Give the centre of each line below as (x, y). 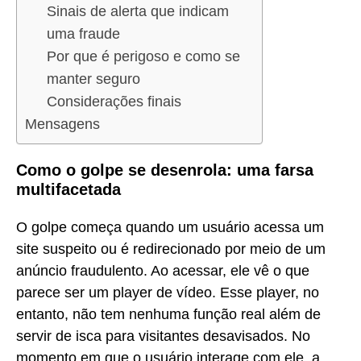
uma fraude (83, 34)
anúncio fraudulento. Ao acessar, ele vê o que (163, 270)
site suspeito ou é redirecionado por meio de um (171, 249)
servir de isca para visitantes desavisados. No (163, 336)
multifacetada (68, 190)
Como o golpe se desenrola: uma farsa (165, 170)
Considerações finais (114, 102)
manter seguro (93, 79)
